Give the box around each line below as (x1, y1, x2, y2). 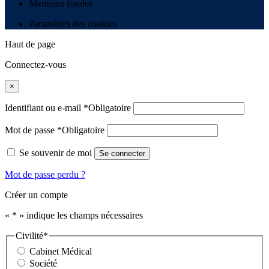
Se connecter (99, 149, 145, 159)
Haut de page (5, 39, 55, 50)
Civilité (16, 231, 43, 241)
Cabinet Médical (29, 246, 92, 257)
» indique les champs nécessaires (17, 210, 143, 221)
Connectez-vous (5, 59, 66, 70)
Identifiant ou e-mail (5, 103, 83, 113)
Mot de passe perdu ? (5, 169, 85, 180)
